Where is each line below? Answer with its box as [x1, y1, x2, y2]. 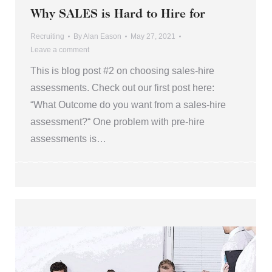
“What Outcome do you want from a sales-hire [30, 99, 226, 110]
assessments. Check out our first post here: [30, 82, 214, 93]
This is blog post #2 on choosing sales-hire [30, 65, 214, 76]
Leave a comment [30, 45, 89, 54]
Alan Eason [83, 32, 121, 41]
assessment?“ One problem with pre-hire [30, 116, 205, 127]
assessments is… [30, 133, 106, 144]
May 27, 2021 [131, 32, 175, 41]
